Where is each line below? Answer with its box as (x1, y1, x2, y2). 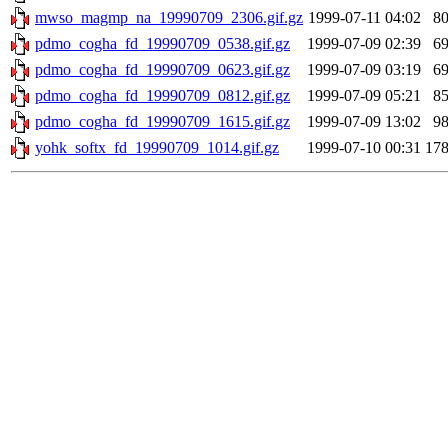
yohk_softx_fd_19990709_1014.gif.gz (35, 139, 279, 157)
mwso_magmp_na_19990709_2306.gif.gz (35, 9, 303, 27)
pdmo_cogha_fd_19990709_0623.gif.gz (35, 61, 290, 79)
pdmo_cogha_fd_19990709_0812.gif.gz (35, 87, 290, 105)
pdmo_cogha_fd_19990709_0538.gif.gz (35, 35, 290, 53)
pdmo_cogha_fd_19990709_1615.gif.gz (35, 113, 290, 131)
